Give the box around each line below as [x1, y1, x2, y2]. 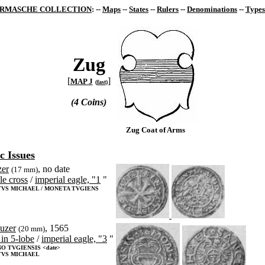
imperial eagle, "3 [41, 234, 107, 244]
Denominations [187, 5, 237, 14]
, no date [38, 164, 70, 174]
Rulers [157, 5, 179, 14]
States [129, 5, 148, 14]
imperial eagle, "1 [35, 174, 101, 185]
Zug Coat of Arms [125, 125, 185, 134]
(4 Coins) [71, 97, 106, 107]
